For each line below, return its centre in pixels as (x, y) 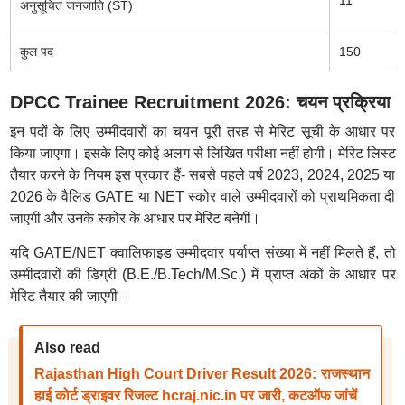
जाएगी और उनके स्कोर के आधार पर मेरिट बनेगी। (135, 218)
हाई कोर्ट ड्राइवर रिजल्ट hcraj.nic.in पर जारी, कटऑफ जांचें (195, 396)
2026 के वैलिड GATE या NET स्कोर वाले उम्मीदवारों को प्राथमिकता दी (202, 197)
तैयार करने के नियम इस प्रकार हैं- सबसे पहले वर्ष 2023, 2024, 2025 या (202, 175)
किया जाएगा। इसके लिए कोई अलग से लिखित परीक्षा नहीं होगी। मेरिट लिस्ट (202, 153)
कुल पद (36, 52)
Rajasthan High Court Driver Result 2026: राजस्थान (202, 374)
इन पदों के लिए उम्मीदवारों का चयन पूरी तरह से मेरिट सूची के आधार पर (202, 132)
